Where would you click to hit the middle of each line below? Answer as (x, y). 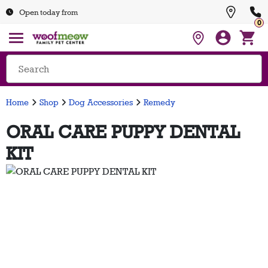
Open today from (48, 12)
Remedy (159, 102)
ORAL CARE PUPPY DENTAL (123, 132)
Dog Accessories (101, 102)
